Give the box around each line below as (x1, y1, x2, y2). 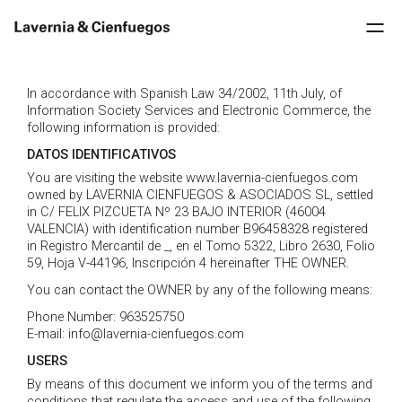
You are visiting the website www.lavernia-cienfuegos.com (27, 170, 358, 187)
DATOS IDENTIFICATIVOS (27, 146, 176, 162)
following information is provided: (27, 120, 220, 135)
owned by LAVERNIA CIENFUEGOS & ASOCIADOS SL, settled (27, 188, 373, 204)
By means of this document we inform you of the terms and (27, 377, 372, 392)
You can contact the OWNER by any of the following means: (27, 283, 372, 298)
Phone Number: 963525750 (27, 309, 184, 325)
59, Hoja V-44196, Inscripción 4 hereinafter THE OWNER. (27, 256, 349, 272)
